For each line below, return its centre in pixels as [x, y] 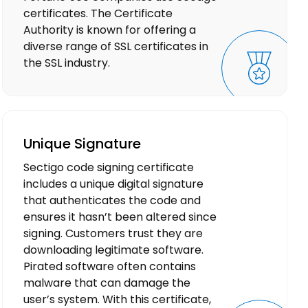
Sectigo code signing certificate [109, 168]
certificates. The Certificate [98, 14]
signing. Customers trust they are [113, 234]
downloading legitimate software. [114, 250]
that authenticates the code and [112, 201]
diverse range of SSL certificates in [116, 47]
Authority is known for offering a [110, 30]
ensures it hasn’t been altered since [120, 217]
